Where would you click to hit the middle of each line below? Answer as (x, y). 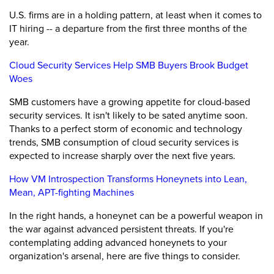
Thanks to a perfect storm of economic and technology (126, 128)
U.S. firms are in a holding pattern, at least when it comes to (135, 15)
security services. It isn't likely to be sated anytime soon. (128, 115)
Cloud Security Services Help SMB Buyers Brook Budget (129, 65)
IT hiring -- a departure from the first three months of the (128, 28)
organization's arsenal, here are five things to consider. (125, 256)
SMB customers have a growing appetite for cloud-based (130, 102)
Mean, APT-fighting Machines (72, 192)
